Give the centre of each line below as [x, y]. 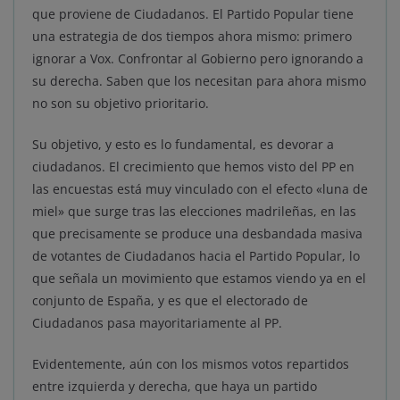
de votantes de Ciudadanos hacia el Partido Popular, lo [196, 256]
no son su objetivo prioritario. [121, 104]
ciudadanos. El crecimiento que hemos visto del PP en [193, 167]
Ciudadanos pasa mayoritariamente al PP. [157, 323]
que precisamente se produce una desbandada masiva [197, 234]
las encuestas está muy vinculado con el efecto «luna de [200, 189]
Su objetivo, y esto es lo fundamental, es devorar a [183, 145]
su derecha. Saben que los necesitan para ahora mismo [199, 81]
